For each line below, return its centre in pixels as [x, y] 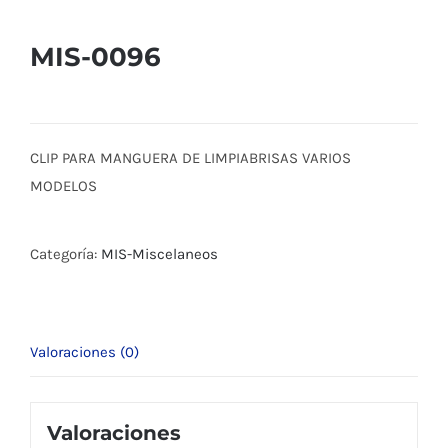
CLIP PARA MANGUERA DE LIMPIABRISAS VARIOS [190, 157]
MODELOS [63, 185]
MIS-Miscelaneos [159, 253]
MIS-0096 [95, 56]
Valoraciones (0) [84, 351]
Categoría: [65, 253]
